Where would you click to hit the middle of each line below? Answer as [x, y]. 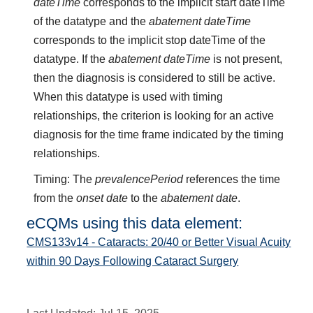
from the [55, 198]
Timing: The [65, 179]
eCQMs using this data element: [135, 223]
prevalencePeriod [139, 179]
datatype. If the [71, 59]
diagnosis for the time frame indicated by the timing [159, 134]
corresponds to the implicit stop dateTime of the [150, 40]
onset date [102, 198]
